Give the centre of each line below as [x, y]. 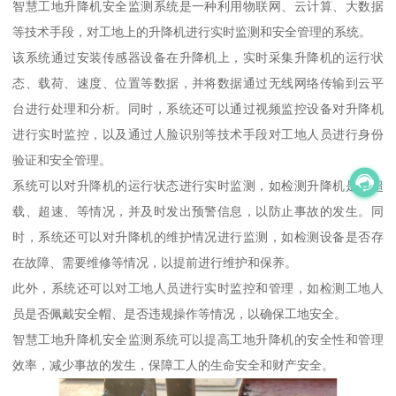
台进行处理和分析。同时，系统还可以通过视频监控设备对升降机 [198, 108]
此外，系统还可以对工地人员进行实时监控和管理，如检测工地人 [198, 288]
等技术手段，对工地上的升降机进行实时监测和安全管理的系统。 [192, 31]
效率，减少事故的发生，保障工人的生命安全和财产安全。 [174, 365]
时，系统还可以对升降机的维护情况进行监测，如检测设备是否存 [198, 236]
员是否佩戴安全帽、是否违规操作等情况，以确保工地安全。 [180, 313]
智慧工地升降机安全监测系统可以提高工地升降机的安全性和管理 [198, 339]
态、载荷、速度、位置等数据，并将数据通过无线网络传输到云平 [198, 83]
